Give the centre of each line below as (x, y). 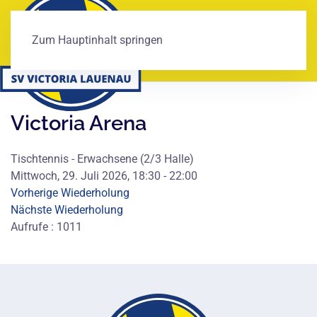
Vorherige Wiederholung (70, 193)
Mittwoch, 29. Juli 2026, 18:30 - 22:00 (104, 176)
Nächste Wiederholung (67, 210)
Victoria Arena (79, 123)
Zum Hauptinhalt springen (97, 40)
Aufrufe (29, 227)
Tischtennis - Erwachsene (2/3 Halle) (102, 159)
